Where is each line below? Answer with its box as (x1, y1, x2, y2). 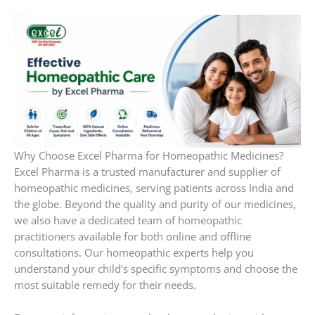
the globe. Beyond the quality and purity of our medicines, (14, 197, 296, 212)
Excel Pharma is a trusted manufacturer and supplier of (14, 165, 281, 179)
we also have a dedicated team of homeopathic (14, 213, 242, 228)
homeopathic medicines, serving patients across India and (14, 181, 294, 195)
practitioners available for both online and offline (14, 229, 251, 244)
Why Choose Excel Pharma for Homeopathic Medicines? (14, 148, 283, 163)
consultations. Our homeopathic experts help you (14, 245, 254, 260)
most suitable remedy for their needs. (14, 278, 199, 292)
